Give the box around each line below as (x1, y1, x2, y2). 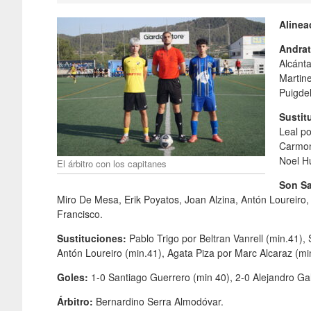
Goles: (57, 269, 91, 284)
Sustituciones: (57, 230, 129, 245)
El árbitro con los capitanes (57, 156, 167, 170)
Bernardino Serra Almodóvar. (96, 294, 224, 308)
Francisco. (57, 206, 103, 221)
